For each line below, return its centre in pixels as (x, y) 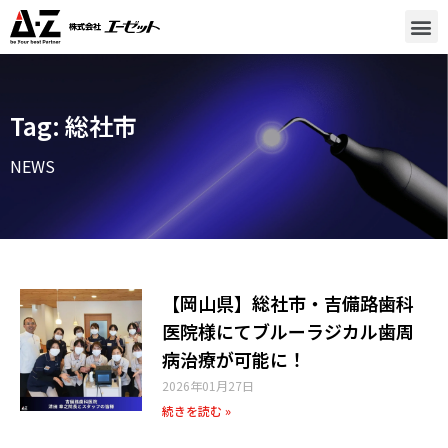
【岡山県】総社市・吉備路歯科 (288, 302)
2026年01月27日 (208, 385)
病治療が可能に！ (234, 358)
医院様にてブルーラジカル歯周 (288, 330)
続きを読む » (197, 410)
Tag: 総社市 (73, 126)
